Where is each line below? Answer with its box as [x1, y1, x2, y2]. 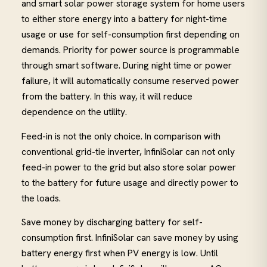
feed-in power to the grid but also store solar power [21, 160, 236, 173]
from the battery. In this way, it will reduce [21, 90, 193, 103]
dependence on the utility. [21, 105, 129, 119]
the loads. [21, 191, 61, 204]
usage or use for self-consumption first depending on [21, 28, 240, 41]
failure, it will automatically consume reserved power [21, 74, 239, 88]
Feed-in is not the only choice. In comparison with [21, 129, 221, 142]
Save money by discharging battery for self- [21, 216, 203, 229]
